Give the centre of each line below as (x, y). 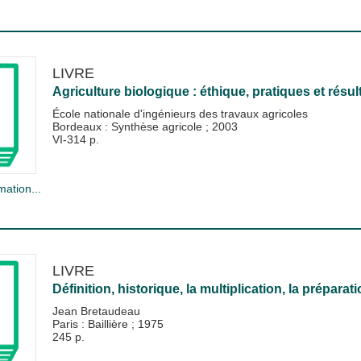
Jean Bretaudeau (96, 311)
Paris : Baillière (91, 324)
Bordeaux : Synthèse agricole (129, 126)
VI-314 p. (75, 139)
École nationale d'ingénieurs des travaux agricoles (180, 113)
